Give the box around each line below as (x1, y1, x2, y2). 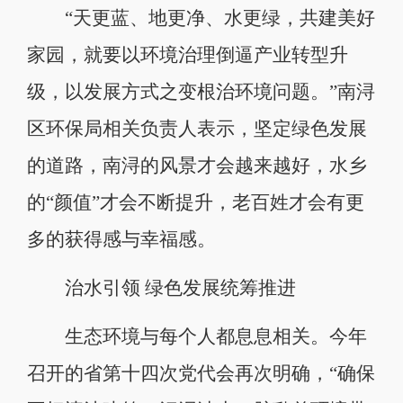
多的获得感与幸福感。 (26, 228, 216, 249)
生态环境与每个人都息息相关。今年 (26, 326, 367, 346)
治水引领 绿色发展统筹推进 (26, 277, 296, 298)
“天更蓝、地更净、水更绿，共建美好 (26, 7, 375, 28)
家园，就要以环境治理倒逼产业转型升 (26, 44, 348, 65)
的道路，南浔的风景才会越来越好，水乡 (26, 155, 367, 175)
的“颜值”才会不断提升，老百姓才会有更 (26, 192, 364, 212)
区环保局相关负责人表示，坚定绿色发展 (26, 118, 367, 139)
